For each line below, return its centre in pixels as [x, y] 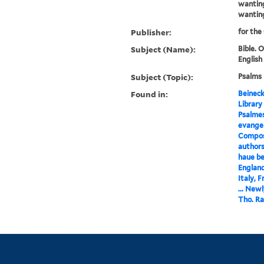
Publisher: [151, 32]
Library [250, 104]
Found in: [150, 94]
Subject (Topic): [162, 77]
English [250, 60]
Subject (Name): [164, 49]
